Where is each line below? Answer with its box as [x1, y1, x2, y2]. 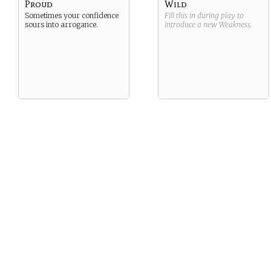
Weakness [219, 20, 250, 29]
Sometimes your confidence [25, 11, 119, 20]
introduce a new [165, 20, 219, 29]
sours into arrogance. [25, 20, 98, 29]
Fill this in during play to [165, 11, 244, 20]
